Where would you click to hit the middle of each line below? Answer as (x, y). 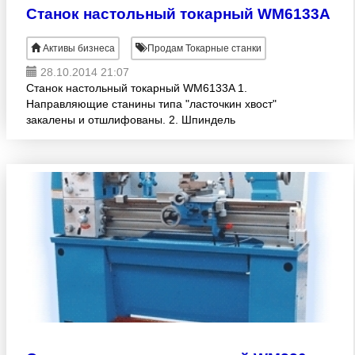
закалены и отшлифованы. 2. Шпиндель (131, 120)
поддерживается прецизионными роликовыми (147, 136)
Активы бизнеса (79, 48)
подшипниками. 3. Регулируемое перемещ (138, 151)
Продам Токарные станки (203, 48)
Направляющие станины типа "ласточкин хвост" (151, 104)
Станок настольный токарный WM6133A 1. (137, 88)
